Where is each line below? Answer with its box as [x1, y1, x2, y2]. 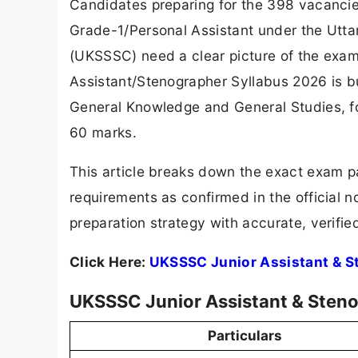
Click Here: [70, 253, 149, 271]
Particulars [207, 328, 282, 344]
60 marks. [70, 123, 137, 141]
